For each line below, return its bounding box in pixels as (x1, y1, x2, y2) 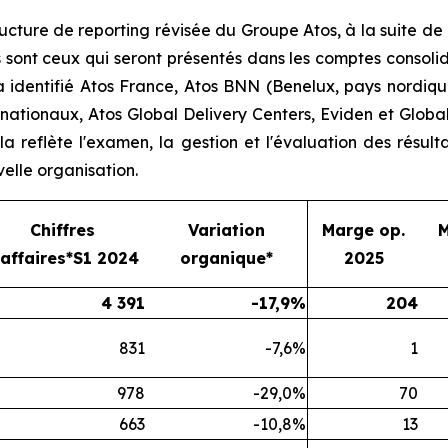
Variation (188, 220, 265, 241)
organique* (180, 248, 273, 269)
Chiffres (29, 220, 95, 241)
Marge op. (322, 220, 405, 241)
